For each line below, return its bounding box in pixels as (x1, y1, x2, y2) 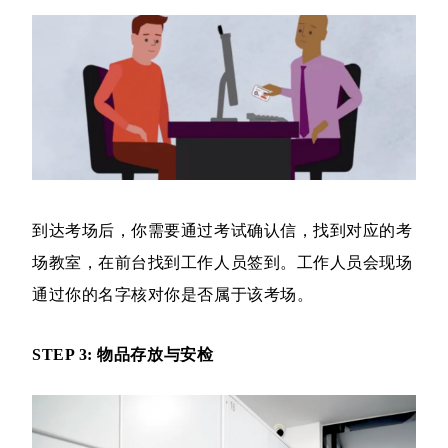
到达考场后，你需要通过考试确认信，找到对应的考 (32, 222, 413, 240)
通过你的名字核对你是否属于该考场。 (32, 286, 314, 304)
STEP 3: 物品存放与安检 (32, 346, 214, 364)
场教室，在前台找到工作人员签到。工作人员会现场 (32, 254, 413, 272)
